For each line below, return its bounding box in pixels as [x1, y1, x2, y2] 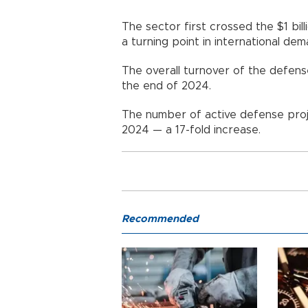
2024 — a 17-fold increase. [122, 124, 261, 136]
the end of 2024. [122, 80, 211, 92]
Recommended [122, 214, 199, 225]
